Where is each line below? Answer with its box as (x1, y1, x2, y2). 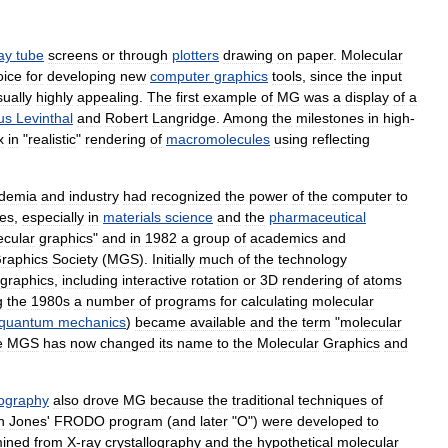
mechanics (58, 314, 126, 331)
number (86, 293, 135, 310)
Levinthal (16, 110, 73, 127)
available (190, 314, 246, 331)
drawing (223, 47, 273, 64)
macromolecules (166, 131, 270, 148)
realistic (28, 131, 76, 148)
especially (22, 209, 84, 226)
